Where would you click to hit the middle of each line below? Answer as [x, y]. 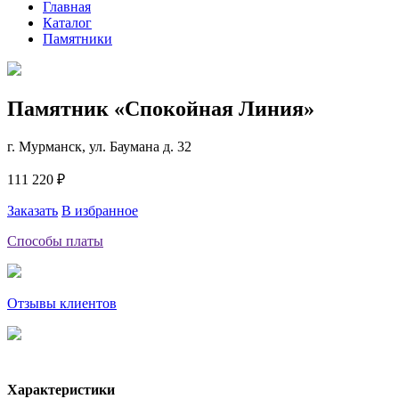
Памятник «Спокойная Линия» [161, 108]
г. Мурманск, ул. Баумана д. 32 [99, 146]
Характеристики [61, 389]
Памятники [77, 39]
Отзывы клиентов [62, 303]
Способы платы [55, 240]
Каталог [67, 23]
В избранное [100, 210]
